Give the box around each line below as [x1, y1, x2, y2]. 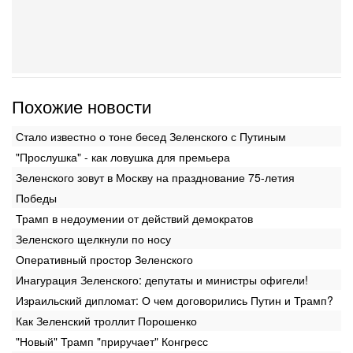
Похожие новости [12, 94, 151, 118]
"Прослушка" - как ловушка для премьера [16, 149, 230, 165]
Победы [16, 190, 57, 206]
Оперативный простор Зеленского [16, 251, 193, 267]
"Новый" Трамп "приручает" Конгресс [16, 333, 208, 349]
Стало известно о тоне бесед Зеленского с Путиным [16, 128, 286, 144]
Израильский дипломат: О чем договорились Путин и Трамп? [16, 292, 333, 308]
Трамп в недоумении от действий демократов [16, 210, 253, 226]
